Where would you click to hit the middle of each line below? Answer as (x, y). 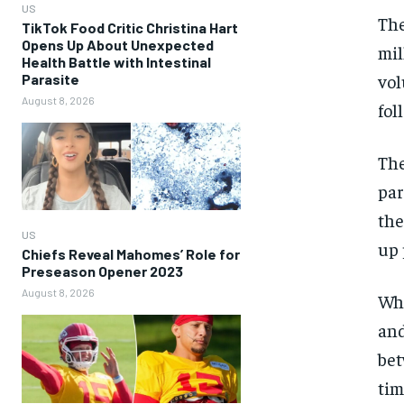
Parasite (50, 79)
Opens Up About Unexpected (118, 45)
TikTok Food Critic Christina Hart (130, 28)
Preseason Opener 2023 (102, 271)
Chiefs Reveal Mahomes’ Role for (131, 254)
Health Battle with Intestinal (116, 62)
